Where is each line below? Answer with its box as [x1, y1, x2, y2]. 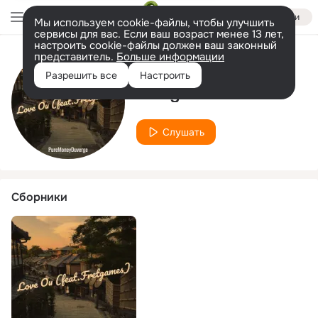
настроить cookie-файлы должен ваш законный [34, 38, 277, 53]
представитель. [34, 50, 116, 64]
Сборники [11, 190, 67, 204]
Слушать [163, 125, 204, 138]
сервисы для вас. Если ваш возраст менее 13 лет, [34, 27, 284, 41]
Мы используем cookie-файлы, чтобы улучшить [34, 16, 275, 30]
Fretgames [136, 82, 223, 104]
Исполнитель [136, 58, 209, 74]
